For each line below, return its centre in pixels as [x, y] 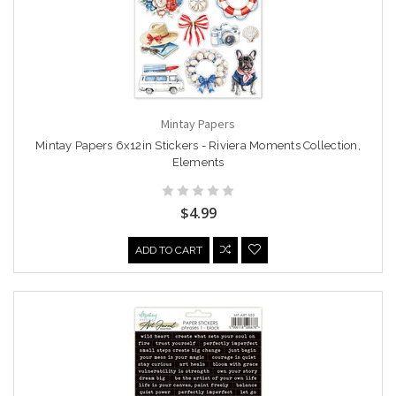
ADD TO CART [169, 251]
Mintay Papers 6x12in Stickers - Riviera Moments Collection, [198, 146]
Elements [198, 163]
